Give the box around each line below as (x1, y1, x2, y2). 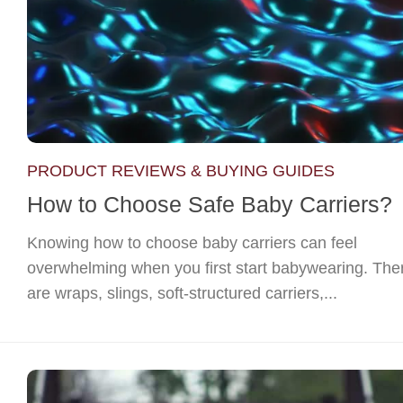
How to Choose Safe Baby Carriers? (27, 191, 392, 217)
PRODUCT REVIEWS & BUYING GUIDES (27, 161, 335, 180)
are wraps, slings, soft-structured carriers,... (27, 283, 337, 302)
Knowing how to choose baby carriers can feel (27, 233, 357, 252)
